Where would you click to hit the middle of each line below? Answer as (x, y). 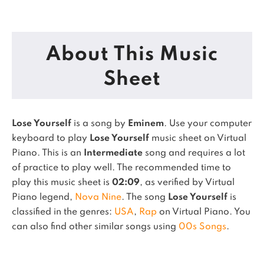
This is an (63, 153)
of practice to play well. (64, 168)
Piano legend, (43, 197)
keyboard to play (51, 138)
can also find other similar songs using (95, 227)
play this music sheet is (62, 183)
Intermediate (113, 153)
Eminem (146, 124)
